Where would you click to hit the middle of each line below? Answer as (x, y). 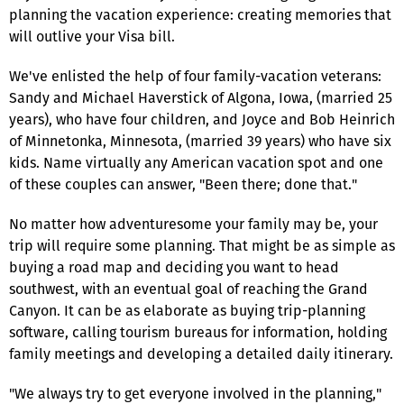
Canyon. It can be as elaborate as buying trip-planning (187, 310)
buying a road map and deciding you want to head (174, 267)
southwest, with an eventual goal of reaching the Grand (188, 289)
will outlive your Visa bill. (92, 36)
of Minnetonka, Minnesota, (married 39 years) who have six (200, 141)
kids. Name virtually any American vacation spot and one (196, 162)
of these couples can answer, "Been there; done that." (183, 184)
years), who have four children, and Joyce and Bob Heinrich (202, 119)
